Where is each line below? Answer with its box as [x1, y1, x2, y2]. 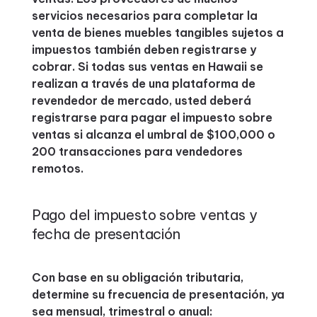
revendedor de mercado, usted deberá [31, 93, 251, 108]
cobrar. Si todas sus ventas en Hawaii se [31, 59, 263, 74]
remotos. [31, 161, 83, 175]
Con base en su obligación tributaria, [31, 270, 243, 284]
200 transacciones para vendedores [31, 144, 243, 158]
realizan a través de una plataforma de [31, 76, 255, 91]
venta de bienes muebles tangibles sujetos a [31, 25, 284, 40]
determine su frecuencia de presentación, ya [31, 287, 284, 301]
